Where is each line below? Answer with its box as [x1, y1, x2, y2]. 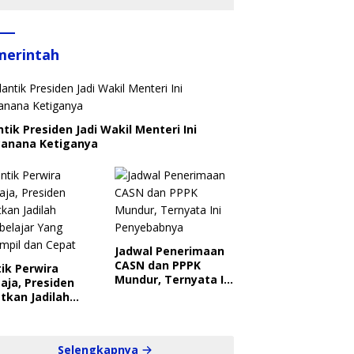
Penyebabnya [114, 286, 191, 302]
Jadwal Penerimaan [114, 243, 224, 259]
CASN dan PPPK [114, 258, 201, 273]
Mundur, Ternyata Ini [114, 272, 234, 288]
